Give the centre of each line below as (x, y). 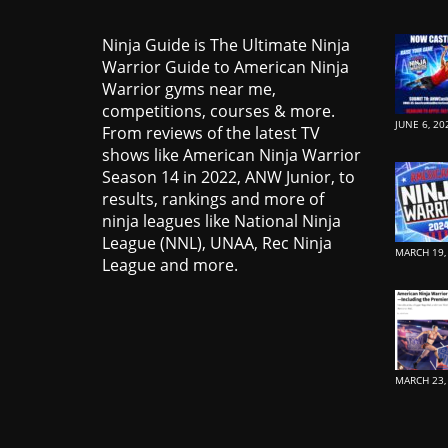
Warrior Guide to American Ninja (225, 67)
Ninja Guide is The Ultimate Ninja (226, 45)
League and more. (170, 265)
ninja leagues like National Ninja (221, 221)
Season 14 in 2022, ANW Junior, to (228, 177)
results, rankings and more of (213, 199)
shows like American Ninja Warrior (231, 155)
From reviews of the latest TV (211, 133)
